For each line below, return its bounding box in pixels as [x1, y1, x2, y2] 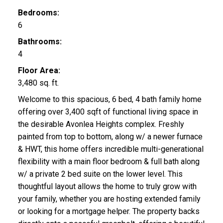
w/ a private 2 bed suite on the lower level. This [17, 169, 183, 179]
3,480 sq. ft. [17, 78, 59, 88]
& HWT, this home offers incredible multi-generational [17, 144, 204, 154]
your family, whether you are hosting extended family [17, 194, 201, 204]
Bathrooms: [17, 36, 62, 46]
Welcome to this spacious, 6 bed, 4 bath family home [17, 94, 202, 104]
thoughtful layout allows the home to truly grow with [17, 181, 197, 191]
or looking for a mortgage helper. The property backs [17, 206, 200, 216]
